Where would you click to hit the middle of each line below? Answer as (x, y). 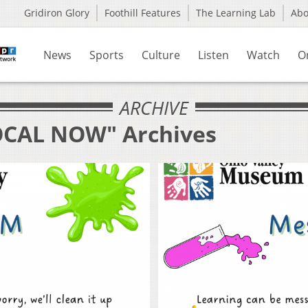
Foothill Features (143, 13)
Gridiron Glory (57, 13)
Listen (213, 55)
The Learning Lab (236, 13)
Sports (107, 55)
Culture (161, 55)
